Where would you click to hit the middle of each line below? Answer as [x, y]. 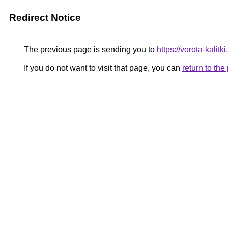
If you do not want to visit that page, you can [102, 68]
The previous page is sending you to [89, 50]
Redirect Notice [45, 18]
